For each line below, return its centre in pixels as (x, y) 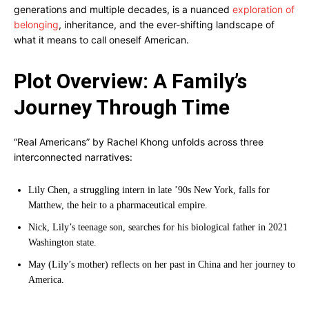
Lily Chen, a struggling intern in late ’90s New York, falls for (149, 190)
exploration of (263, 9)
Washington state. (62, 242)
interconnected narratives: (73, 157)
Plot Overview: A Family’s (130, 81)
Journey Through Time (122, 107)
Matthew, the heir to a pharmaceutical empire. (118, 205)
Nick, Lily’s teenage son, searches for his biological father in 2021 (158, 227)
